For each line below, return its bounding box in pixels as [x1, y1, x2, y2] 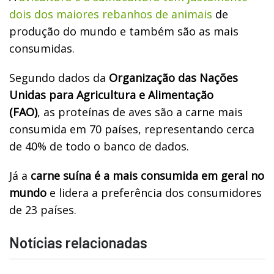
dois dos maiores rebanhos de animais [9, 6, 212, 21]
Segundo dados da [9, 70, 109, 85]
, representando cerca [138, 121, 254, 136]
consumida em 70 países [9, 121, 138, 136]
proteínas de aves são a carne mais [58, 104, 243, 119]
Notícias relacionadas [9, 233, 147, 251]
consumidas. [9, 40, 75, 56]
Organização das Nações [109, 70, 238, 85]
